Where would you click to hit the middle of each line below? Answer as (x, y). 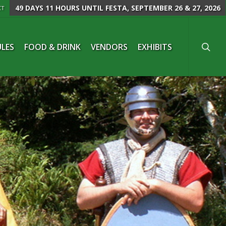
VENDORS (109, 47)
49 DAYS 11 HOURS (47, 8)
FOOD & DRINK (52, 47)
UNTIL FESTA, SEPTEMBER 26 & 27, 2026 (150, 8)
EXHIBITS (155, 47)
